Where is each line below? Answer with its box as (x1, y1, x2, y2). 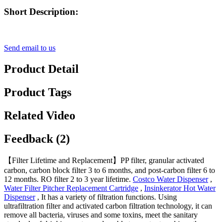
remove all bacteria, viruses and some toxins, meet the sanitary (4, 210, 198, 219)
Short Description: (4, 6, 78, 17)
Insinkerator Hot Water (144, 183, 216, 192)
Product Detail (4, 62, 79, 75)
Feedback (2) (4, 132, 70, 145)
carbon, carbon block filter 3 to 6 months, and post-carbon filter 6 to (4, 166, 215, 174)
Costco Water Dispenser (133, 174, 208, 183)
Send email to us (4, 44, 55, 53)
